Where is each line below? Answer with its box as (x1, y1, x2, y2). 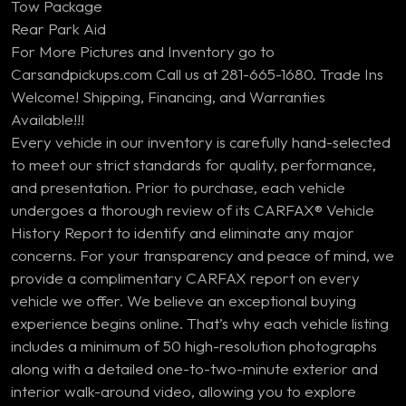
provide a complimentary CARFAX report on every (11, 268, 360, 287)
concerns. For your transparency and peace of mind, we (11, 246, 394, 265)
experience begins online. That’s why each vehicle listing (11, 314, 389, 333)
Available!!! (11, 110, 84, 129)
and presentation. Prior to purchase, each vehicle (11, 178, 345, 197)
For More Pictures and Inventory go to (11, 42, 275, 61)
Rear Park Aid (11, 19, 106, 38)
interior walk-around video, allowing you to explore (11, 382, 356, 401)
